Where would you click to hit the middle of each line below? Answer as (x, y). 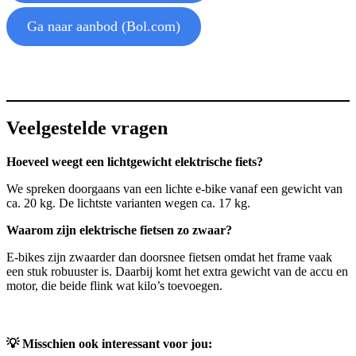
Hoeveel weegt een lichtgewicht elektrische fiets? (135, 162)
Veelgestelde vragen (87, 128)
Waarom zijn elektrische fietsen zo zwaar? (119, 230)
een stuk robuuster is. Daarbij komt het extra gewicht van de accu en (177, 271)
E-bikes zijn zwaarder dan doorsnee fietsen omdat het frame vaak (169, 257)
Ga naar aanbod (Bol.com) (103, 27)
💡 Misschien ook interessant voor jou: (109, 344)
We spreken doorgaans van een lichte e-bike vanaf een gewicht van (174, 189)
